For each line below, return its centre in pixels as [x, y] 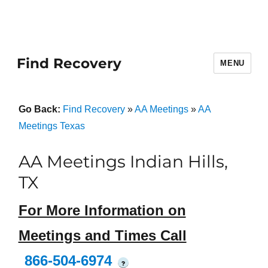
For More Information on [102, 211]
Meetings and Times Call [102, 236]
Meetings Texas [51, 126]
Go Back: [40, 109]
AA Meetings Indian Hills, [123, 162]
